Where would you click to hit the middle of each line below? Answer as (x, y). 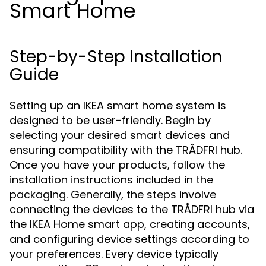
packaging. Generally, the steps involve (113, 194)
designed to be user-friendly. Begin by (110, 120)
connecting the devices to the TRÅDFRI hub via (132, 209)
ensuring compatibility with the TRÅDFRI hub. (126, 150)
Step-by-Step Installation (116, 57)
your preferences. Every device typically (114, 254)
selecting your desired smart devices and (120, 135)
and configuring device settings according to (129, 239)
